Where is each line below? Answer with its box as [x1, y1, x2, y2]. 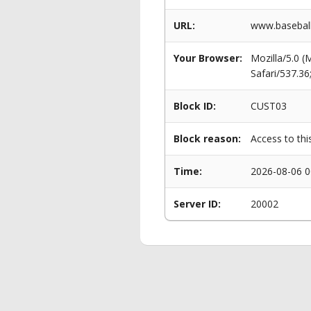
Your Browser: [174, 51, 242, 65]
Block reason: [174, 132, 241, 145]
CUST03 [251, 99, 287, 112]
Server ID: [174, 197, 221, 210]
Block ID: [174, 99, 216, 112]
